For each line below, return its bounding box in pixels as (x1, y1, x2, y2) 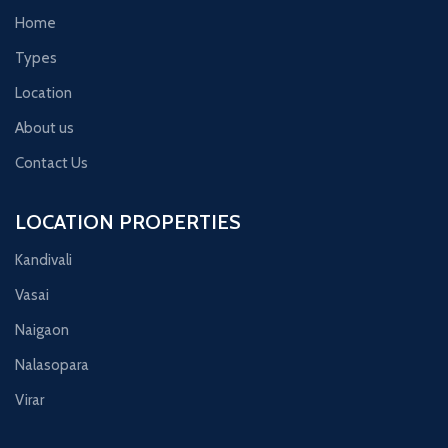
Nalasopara (15, 355, 89, 374)
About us (15, 118, 74, 137)
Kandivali (15, 250, 72, 269)
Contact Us (15, 153, 88, 172)
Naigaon (15, 320, 69, 339)
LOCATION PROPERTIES (15, 209, 241, 234)
